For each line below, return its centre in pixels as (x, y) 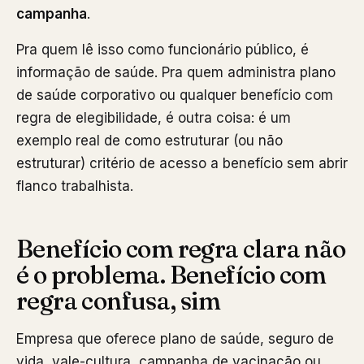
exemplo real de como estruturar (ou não (149, 140)
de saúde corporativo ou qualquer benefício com (175, 95)
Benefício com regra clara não (181, 249)
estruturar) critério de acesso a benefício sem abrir (182, 163)
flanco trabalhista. (75, 186)
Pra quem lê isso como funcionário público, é (162, 49)
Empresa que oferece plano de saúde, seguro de (175, 338)
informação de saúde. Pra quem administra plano (176, 72)
